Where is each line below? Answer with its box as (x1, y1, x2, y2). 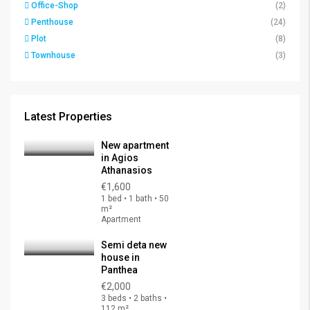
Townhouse (31, 51, 75, 60)
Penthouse (31, 17, 73, 27)
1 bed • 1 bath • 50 (101, 194, 169, 203)
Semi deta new (101, 239, 167, 250)
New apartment (101, 140, 169, 151)
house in (101, 252, 140, 263)
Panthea (101, 264, 138, 275)
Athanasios (101, 165, 152, 176)
